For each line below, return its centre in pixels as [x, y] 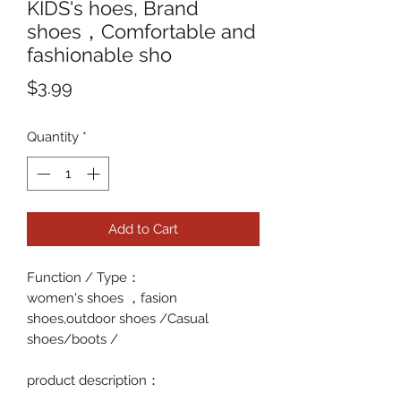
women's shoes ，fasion [102, 299]
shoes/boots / [73, 340]
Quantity [53, 137]
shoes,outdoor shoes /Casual [118, 319]
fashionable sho [99, 54]
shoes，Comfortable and [141, 31]
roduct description [91, 381]
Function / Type [77, 278]
